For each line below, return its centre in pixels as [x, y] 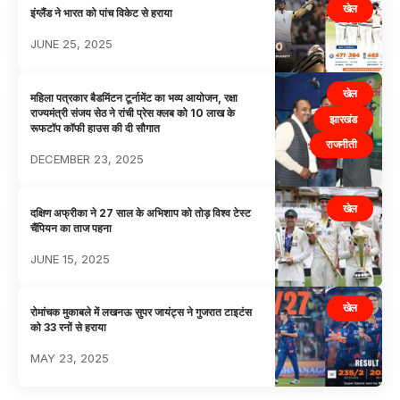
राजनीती [342, 145]
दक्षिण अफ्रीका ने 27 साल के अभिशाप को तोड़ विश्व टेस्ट [141, 212]
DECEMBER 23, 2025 [87, 158]
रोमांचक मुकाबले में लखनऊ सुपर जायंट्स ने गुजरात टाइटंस [142, 312]
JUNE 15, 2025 [71, 258]
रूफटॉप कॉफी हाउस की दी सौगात [96, 128]
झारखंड [343, 119]
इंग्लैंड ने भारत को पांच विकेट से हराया [102, 13]
